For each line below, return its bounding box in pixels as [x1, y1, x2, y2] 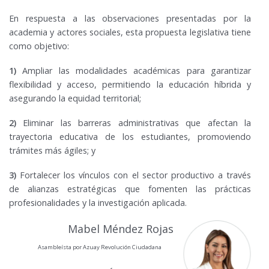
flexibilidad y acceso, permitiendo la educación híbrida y [9, 79, 251, 91]
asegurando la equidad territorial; [9, 92, 141, 104]
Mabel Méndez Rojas [68, 221, 174, 236]
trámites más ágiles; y [9, 145, 95, 157]
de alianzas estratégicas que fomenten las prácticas [9, 183, 251, 195]
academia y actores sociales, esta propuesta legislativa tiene [9, 26, 251, 38]
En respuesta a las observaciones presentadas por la [9, 13, 251, 25]
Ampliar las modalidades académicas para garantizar [16, 65, 251, 77]
